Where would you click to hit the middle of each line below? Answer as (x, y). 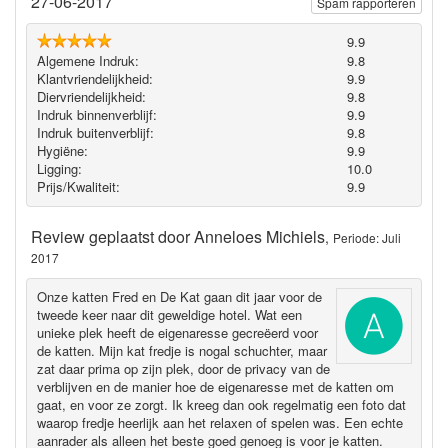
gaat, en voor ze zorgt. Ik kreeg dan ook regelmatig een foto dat (221, 405)
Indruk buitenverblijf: (95, 133)
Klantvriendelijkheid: (94, 79)
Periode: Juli (367, 237)
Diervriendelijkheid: (91, 97)
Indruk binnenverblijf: (96, 115)
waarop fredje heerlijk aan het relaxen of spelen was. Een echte (219, 423)
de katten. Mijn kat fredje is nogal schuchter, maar (181, 351)
